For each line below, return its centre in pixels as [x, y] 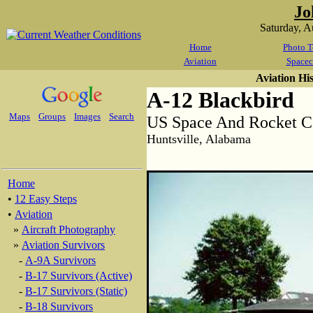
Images [87, 116]
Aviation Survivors [63, 245]
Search [122, 116]
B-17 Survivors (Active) [79, 276]
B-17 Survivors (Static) [76, 291]
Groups [52, 116]
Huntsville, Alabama [199, 139]
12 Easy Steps [46, 199]
